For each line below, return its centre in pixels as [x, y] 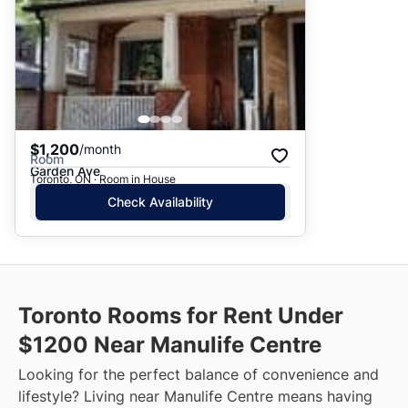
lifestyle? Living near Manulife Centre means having [195, 397]
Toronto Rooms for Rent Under [181, 316]
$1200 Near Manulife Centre [170, 345]
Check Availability [160, 202]
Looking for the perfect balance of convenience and [199, 375]
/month [100, 149]
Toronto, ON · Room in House [103, 179]
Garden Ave [65, 170]
